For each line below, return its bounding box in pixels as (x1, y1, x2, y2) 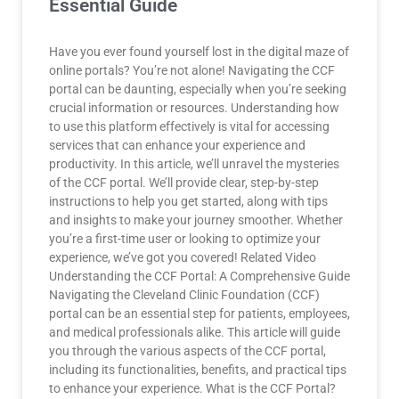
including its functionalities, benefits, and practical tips (49, 362, 346, 377)
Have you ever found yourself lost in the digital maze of (49, 45, 349, 59)
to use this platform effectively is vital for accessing (49, 119, 330, 134)
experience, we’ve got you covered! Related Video (49, 250, 316, 265)
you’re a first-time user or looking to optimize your (49, 232, 321, 246)
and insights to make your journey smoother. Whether (49, 213, 343, 227)
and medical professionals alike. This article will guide (49, 325, 340, 339)
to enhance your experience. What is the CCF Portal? (49, 381, 336, 395)
